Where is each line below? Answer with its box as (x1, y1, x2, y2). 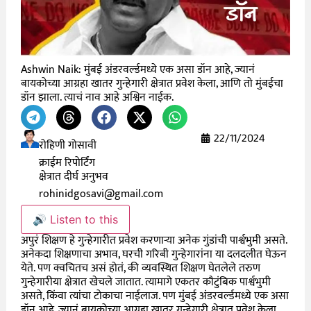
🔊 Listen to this (33, 212, 119, 226)
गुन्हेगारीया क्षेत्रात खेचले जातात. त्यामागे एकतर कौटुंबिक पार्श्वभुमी (21, 272, 271, 292)
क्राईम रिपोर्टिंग (39, 153, 96, 172)
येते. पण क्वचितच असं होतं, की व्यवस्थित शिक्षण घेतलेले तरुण (21, 258, 261, 278)
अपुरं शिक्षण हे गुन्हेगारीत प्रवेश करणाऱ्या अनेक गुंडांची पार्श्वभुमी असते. (21, 230, 287, 250)
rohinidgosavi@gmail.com (39, 184, 164, 203)
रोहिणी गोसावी (39, 135, 97, 155)
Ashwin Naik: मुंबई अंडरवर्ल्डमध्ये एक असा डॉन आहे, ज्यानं (21, 60, 255, 79)
